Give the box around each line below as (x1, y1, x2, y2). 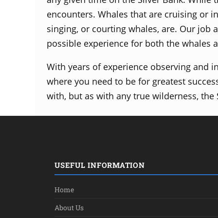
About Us (54, 202, 84, 212)
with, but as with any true (47, 90, 152, 102)
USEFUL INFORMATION (54, 160, 145, 170)
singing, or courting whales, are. (47, 22, 180, 35)
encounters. (47, 8, 98, 20)
